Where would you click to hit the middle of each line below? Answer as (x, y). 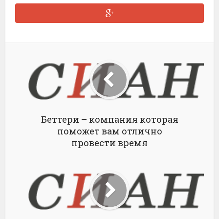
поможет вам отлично (109, 131)
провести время (109, 142)
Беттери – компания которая (109, 119)
